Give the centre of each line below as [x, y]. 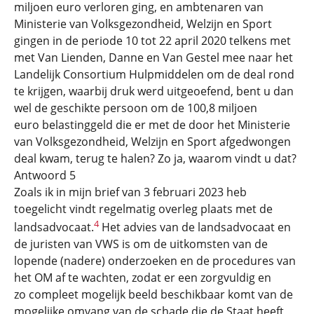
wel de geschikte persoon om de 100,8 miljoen [136, 108]
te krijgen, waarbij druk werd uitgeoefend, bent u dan [154, 91]
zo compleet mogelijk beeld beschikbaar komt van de [153, 294]
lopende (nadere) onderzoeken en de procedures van [155, 260]
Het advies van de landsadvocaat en [195, 227]
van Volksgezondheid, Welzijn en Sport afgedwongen [152, 141]
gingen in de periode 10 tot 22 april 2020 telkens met [152, 40]
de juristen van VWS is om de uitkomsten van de [141, 244]
